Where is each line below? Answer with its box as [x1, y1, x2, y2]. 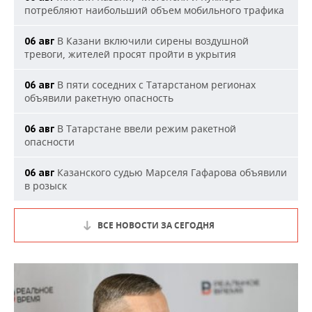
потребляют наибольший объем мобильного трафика [24, 3, 284, 17]
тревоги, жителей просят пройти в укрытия [24, 47, 236, 61]
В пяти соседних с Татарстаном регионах [54, 78, 256, 91]
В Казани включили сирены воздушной [54, 34, 249, 47]
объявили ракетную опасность [24, 91, 173, 104]
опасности [24, 135, 75, 148]
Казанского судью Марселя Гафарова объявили [54, 166, 287, 179]
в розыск [24, 179, 67, 192]
